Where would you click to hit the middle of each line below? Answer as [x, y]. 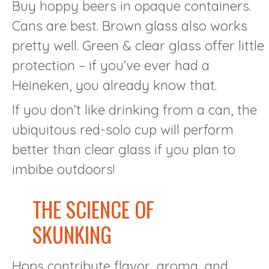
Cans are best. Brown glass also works [130, 26]
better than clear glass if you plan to [124, 150]
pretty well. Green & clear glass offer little [138, 46]
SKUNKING [72, 234]
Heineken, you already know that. [114, 86]
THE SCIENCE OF [94, 209]
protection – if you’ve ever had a [111, 66]
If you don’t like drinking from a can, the [134, 110]
